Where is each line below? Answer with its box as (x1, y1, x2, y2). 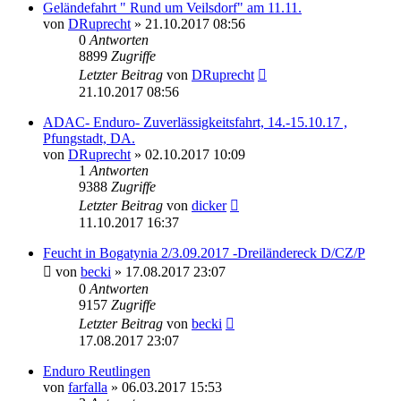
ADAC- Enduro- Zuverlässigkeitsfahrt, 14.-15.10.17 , (43, 114, 347, 130)
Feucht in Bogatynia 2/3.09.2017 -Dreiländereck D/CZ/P (43, 244, 365, 260)
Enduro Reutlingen (43, 363, 150, 379)
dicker (192, 197, 226, 213)
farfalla (68, 379, 107, 395)
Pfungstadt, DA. (43, 130, 135, 146)
